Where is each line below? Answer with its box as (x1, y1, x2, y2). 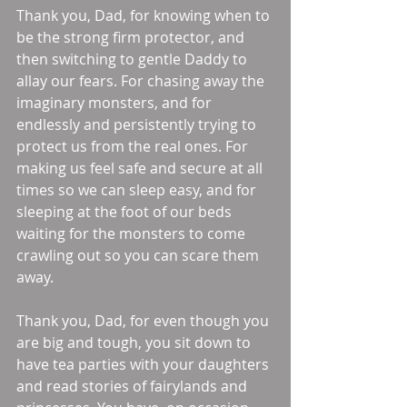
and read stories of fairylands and (16, 376, 251, 396)
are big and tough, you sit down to (16, 333, 254, 352)
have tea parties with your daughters (16, 354, 273, 374)
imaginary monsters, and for (16, 93, 215, 113)
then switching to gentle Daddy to (16, 49, 251, 69)
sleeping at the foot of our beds (16, 202, 235, 222)
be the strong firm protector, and (16, 27, 248, 47)
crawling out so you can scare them (16, 245, 263, 265)
